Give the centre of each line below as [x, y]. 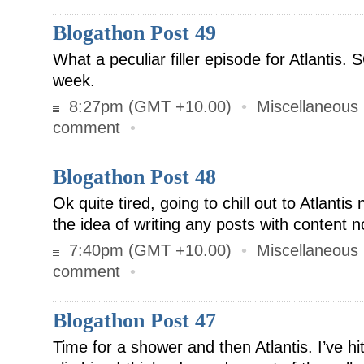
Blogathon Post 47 [134, 321]
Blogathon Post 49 [134, 33]
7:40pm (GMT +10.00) [148, 250]
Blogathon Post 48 [134, 177]
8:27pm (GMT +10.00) [148, 106]
